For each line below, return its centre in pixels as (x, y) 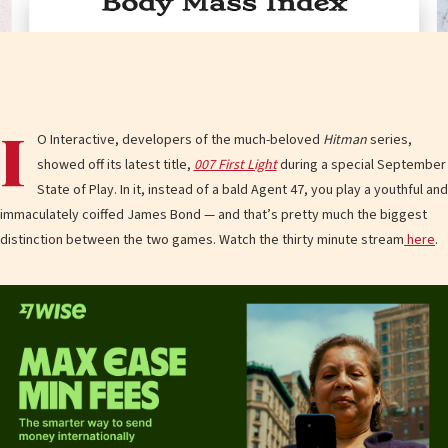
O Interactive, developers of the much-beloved (179, 140)
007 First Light (235, 165)
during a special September (361, 165)
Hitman (344, 140)
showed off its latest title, (115, 165)
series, (389, 140)
